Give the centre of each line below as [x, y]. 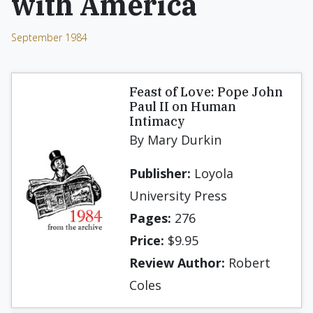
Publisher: [160, 173]
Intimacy [157, 121]
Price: [147, 240]
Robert [248, 263]
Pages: [150, 218]
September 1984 [49, 37]
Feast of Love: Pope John [206, 92]
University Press [178, 196]
